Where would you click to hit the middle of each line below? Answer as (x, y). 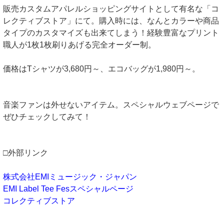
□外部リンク (25, 153)
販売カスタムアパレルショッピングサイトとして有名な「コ (111, 9)
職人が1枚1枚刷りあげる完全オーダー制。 (79, 45)
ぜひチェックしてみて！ (47, 117)
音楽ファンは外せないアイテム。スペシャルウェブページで (111, 105)
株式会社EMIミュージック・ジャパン (70, 177)
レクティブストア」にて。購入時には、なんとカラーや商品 (111, 21)
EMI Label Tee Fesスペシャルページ (68, 189)
